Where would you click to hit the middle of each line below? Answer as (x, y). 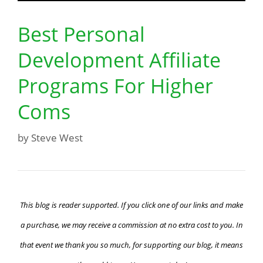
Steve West (57, 138)
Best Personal (81, 34)
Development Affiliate (119, 60)
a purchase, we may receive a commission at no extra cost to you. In (131, 225)
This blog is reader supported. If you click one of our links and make (131, 205)
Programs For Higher (115, 85)
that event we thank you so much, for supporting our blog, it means (131, 245)
